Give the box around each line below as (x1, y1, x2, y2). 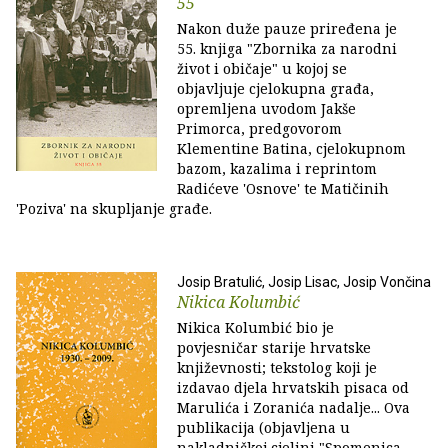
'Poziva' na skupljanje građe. (16, 199, 212, 218)
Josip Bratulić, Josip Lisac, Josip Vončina (177, 274, 431, 290)
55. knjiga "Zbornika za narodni (177, 39, 397, 58)
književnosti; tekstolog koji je (177, 358, 377, 377)
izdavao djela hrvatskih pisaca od (177, 378, 409, 397)
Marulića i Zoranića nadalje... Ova (177, 398, 410, 417)
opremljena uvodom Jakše (177, 99, 356, 118)
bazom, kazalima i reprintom (177, 159, 377, 178)
